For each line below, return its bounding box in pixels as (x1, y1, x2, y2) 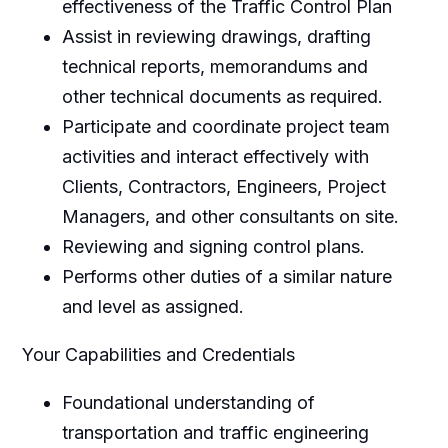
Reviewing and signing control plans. (61, 235, 365, 257)
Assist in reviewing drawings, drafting (61, 25, 371, 47)
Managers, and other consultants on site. (61, 205, 399, 227)
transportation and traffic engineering (61, 421, 369, 443)
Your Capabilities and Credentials (21, 343, 295, 365)
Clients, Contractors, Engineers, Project (61, 175, 386, 197)
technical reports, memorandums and (61, 55, 368, 77)
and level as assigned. (61, 295, 244, 317)
